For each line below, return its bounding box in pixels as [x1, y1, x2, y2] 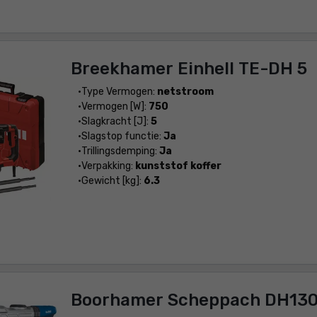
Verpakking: [81, 160, 135, 172]
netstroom [156, 86, 214, 98]
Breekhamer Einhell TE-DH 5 [70, 59, 307, 79]
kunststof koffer [134, 160, 221, 172]
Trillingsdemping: [81, 145, 159, 157]
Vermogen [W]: [81, 100, 149, 113]
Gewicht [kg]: [81, 175, 144, 187]
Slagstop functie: [81, 130, 163, 142]
